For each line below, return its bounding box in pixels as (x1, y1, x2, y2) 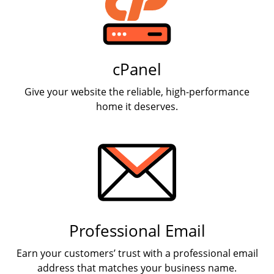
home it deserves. (96, 100, 178, 113)
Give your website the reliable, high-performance (24, 85, 250, 98)
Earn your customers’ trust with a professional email (16, 246, 258, 260)
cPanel (113, 59, 161, 80)
